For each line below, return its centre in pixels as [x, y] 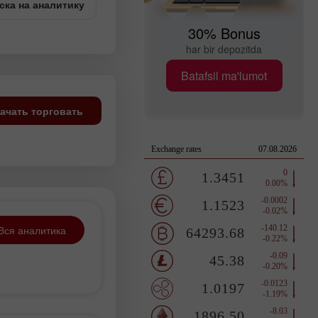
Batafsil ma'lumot [224, 75]
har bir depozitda [224, 49]
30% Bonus [224, 33]
